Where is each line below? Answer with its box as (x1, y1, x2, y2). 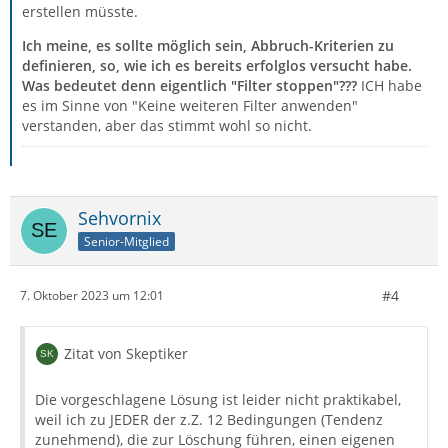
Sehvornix (78, 205, 161, 230)
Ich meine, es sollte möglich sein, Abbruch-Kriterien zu (22, 35, 394, 55)
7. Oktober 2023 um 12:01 (20, 287, 164, 305)
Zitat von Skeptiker (64, 343, 188, 363)
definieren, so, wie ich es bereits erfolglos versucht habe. (22, 55, 412, 75)
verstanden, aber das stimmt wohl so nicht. (22, 115, 312, 135)
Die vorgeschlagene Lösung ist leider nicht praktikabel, (35, 389, 401, 409)
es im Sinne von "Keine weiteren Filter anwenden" (22, 95, 358, 115)
